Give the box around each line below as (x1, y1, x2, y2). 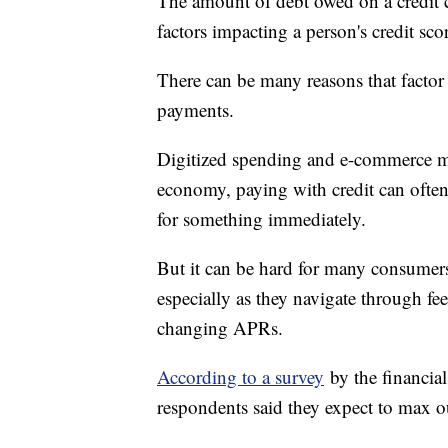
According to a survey (157, 363, 324, 389)
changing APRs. (157, 314, 283, 340)
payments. (157, 96, 234, 122)
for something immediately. (157, 205, 366, 231)
